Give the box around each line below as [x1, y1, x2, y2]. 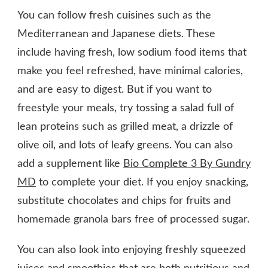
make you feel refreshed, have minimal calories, [17, 65, 243, 77]
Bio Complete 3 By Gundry [123, 158, 251, 169]
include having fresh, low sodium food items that [17, 47, 246, 58]
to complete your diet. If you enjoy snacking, [36, 176, 248, 188]
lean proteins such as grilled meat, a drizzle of [17, 121, 233, 132]
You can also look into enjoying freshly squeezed [17, 244, 246, 255]
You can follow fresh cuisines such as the [17, 10, 211, 21]
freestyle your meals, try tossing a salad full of [17, 102, 234, 114]
